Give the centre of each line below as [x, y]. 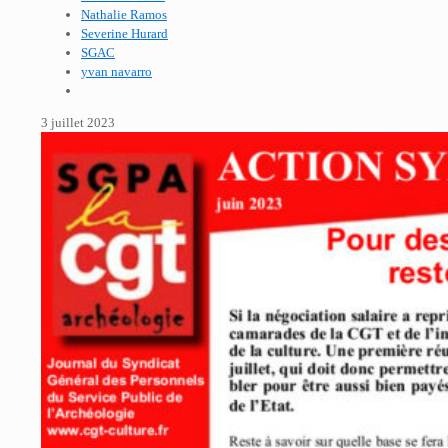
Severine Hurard [124, 33]
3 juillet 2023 [78, 122]
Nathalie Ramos [124, 14]
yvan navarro [116, 71]
